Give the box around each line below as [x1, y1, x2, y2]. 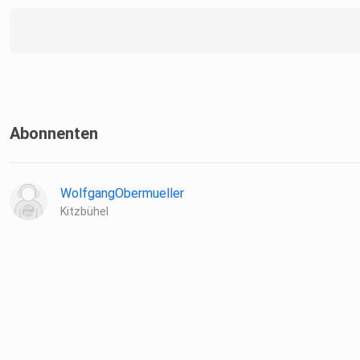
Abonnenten [10, 124, 98, 144]
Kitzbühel [60, 205, 108, 219]
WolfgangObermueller [60, 186, 184, 202]
